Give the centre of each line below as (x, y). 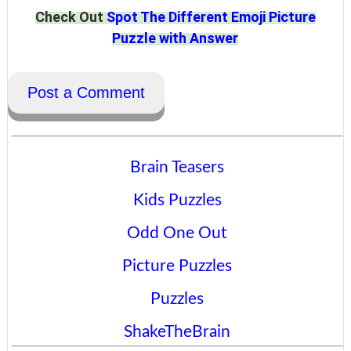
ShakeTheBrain (177, 332)
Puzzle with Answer (175, 38)
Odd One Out (177, 233)
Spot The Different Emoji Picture (211, 17)
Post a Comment (86, 92)
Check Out (71, 17)
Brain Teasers (177, 167)
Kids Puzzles (177, 200)
